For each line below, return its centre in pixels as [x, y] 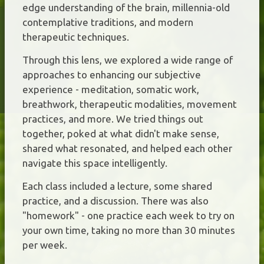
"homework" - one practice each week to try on [128, 215]
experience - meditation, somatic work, [111, 89]
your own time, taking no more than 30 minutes [129, 230]
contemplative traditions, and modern [108, 22]
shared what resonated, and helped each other [127, 148]
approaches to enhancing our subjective [112, 74]
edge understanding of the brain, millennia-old [126, 7]
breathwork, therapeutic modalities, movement [130, 104]
